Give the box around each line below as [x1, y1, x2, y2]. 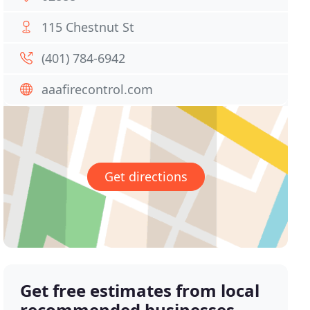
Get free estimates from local [20, 279, 260, 302]
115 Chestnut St [42, 19, 135, 35]
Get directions [104, 168, 188, 185]
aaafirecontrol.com [42, 81, 154, 98]
